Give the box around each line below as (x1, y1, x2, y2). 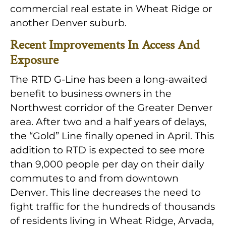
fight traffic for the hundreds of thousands (10, 200, 215, 213)
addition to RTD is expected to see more (10, 144, 205, 156)
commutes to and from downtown (10, 172, 179, 185)
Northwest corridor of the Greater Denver (10, 101, 213, 114)
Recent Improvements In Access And (10, 37, 200, 54)
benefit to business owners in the (10, 87, 172, 100)
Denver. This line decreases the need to (10, 186, 201, 199)
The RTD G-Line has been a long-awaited (10, 73, 207, 86)
